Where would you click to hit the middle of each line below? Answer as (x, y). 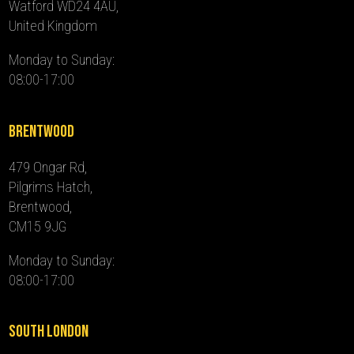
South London (49, 332)
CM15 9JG (38, 226)
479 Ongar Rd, (48, 167)
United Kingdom (53, 25)
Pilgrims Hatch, (51, 186)
